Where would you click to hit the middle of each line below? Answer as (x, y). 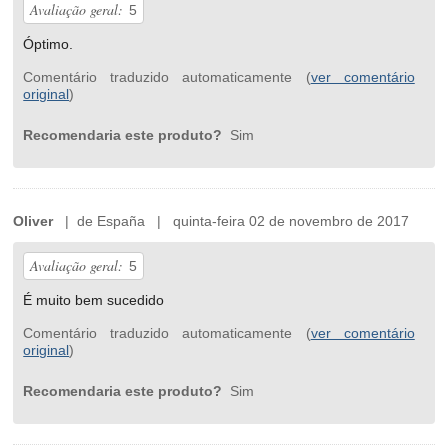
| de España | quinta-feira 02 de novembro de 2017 (231, 221)
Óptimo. (48, 44)
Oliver (33, 221)
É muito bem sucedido (94, 300)
